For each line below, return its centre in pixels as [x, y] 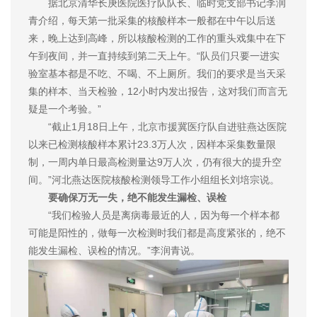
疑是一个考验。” [65, 109]
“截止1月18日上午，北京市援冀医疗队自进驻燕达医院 [157, 126]
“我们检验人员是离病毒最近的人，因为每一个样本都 [154, 215]
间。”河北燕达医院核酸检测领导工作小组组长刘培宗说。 [154, 179]
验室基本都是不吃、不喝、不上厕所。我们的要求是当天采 [157, 73]
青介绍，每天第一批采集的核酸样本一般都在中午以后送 [152, 20]
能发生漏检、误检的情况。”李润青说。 [114, 250]
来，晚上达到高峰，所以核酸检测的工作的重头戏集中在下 [157, 38]
